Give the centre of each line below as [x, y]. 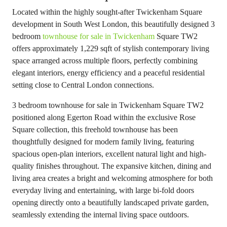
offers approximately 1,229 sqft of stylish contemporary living [111, 48]
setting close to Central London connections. [83, 85]
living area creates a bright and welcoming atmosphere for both [112, 178]
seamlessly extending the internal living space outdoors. [101, 215]
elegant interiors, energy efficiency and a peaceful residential [108, 73]
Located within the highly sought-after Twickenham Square [107, 12]
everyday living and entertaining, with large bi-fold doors [103, 190]
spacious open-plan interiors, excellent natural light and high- [109, 154]
